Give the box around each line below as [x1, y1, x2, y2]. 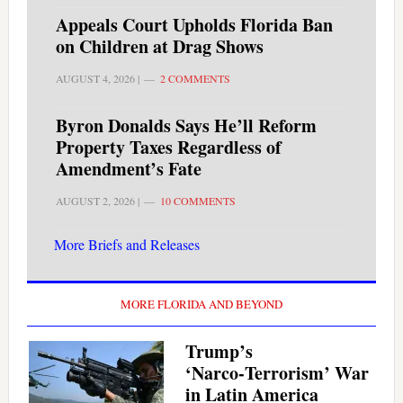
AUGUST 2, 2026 [55, 193, 135, 209]
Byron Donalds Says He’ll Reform [55, 112, 317, 139]
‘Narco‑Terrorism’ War [184, 360, 369, 387]
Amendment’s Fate [55, 156, 201, 183]
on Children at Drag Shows [55, 33, 264, 60]
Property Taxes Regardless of [55, 134, 282, 161]
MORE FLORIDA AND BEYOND [120, 296, 282, 313]
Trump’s [184, 338, 253, 365]
